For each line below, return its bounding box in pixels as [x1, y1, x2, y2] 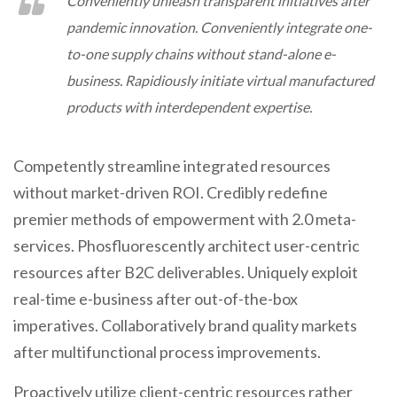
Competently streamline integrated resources [13, 156, 331, 175]
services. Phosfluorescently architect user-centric [13, 236, 360, 255]
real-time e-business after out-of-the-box [13, 289, 298, 308]
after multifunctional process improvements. [13, 342, 321, 362]
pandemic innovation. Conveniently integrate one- [66, 19, 372, 35]
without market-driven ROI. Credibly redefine [13, 183, 328, 202]
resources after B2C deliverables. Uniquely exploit [13, 262, 358, 282]
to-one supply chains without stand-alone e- [66, 45, 336, 62]
